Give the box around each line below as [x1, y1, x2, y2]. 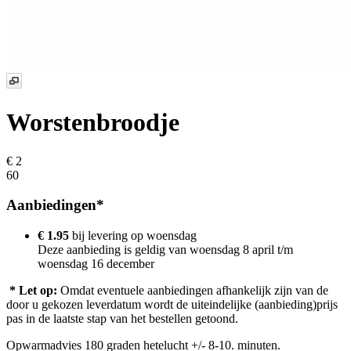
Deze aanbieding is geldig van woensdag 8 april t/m [38, 242, 293, 256]
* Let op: [9, 283, 57, 297]
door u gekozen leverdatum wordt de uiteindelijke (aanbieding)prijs [6, 297, 338, 311]
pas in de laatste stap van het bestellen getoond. [6, 311, 238, 325]
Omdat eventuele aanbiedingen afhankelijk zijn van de [57, 283, 328, 297]
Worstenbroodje [6, 108, 179, 137]
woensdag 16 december [38, 256, 154, 270]
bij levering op [69, 228, 147, 242]
